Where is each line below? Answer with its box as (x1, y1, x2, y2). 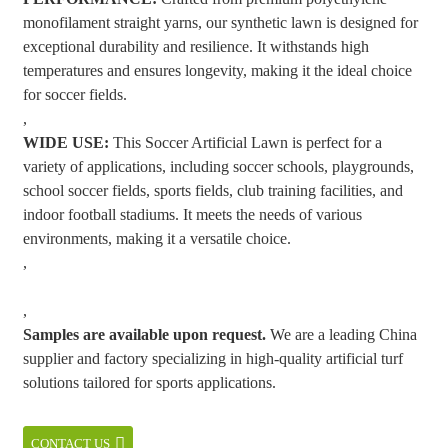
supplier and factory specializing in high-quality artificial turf (22, 350, 403, 367)
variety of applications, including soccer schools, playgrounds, (22, 158, 414, 175)
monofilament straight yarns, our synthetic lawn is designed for (22, 14, 418, 31)
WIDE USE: (22, 134, 109, 151)
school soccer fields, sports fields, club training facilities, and (22, 182, 403, 199)
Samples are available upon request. (22, 326, 266, 343)
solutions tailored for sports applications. (22, 374, 276, 391)
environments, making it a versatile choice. (22, 230, 291, 247)
